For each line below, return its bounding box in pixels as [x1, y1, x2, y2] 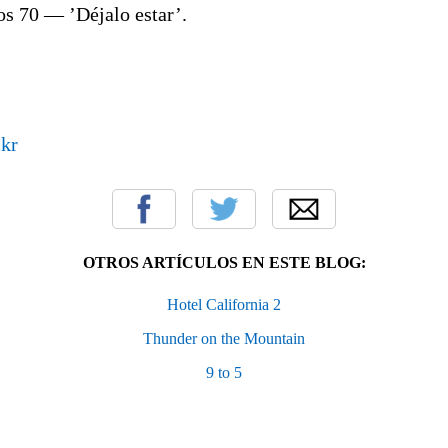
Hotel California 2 [167, 296, 281, 314]
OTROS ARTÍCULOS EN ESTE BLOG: [82, 254, 366, 272]
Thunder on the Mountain [143, 330, 305, 348]
